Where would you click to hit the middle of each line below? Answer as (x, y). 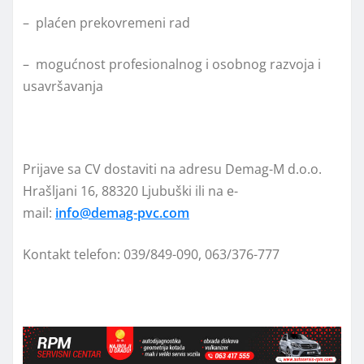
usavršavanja (63, 87)
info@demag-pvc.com (122, 213)
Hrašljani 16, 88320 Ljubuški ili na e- (130, 191)
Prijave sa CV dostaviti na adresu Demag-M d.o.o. (172, 169)
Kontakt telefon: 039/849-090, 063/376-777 (151, 255)
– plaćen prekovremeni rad (106, 23)
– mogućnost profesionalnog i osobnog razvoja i (172, 65)
